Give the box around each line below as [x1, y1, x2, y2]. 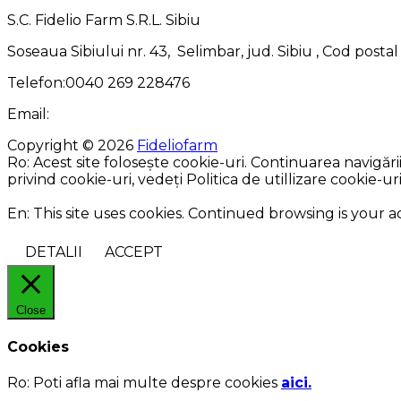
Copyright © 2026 [7, 136, 137, 154]
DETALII [25, 243, 82, 260]
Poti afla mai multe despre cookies [33, 374, 277, 392]
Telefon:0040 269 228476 [7, 73, 190, 91]
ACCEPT [105, 243, 163, 260]
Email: [7, 105, 49, 123]
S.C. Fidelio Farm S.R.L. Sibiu [7, 11, 200, 29]
